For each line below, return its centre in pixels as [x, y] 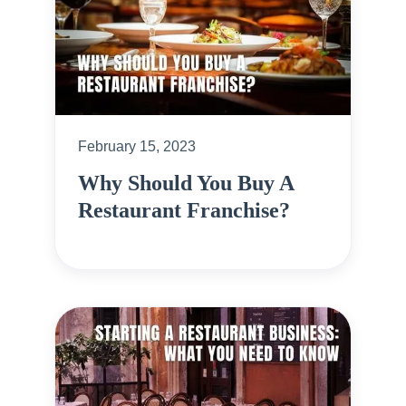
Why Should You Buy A [186, 183]
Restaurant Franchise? [184, 210]
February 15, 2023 [137, 146]
